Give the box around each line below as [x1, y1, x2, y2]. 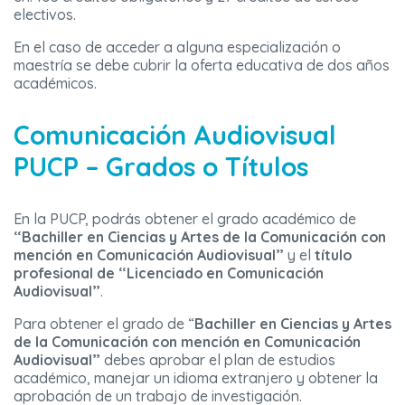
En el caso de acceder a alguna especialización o [14, 38, 341, 57]
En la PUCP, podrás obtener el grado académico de [14, 210, 356, 229]
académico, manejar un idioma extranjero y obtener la [14, 369, 378, 388]
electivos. [14, 5, 76, 24]
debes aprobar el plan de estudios [100, 351, 335, 370]
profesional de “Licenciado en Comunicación [14, 264, 324, 283]
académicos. [14, 74, 97, 93]
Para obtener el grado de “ [14, 315, 194, 334]
